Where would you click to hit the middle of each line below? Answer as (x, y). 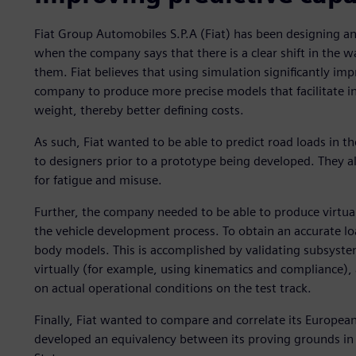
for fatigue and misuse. (98, 180)
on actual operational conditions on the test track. (172, 288)
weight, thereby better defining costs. (139, 110)
